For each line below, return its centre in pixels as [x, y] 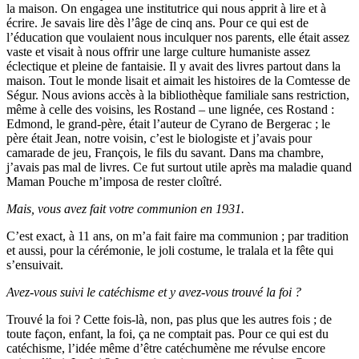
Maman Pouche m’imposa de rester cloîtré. [114, 181]
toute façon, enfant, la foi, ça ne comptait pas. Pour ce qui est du [167, 333]
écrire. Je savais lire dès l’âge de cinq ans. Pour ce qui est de [157, 22]
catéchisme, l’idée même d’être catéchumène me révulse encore [166, 348]
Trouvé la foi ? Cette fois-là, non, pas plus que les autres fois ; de [169, 319]
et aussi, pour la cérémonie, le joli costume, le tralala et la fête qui [170, 250]
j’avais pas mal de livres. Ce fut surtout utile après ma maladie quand [179, 167]
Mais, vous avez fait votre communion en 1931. [125, 208]
